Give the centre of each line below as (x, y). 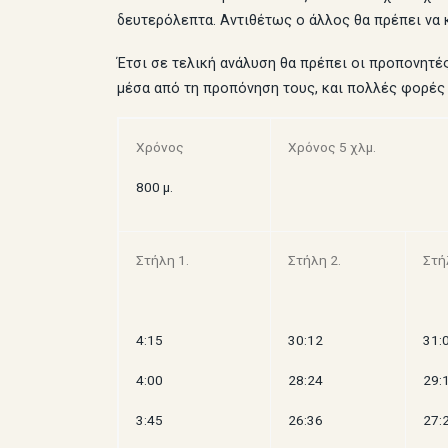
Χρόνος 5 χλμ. (332, 147)
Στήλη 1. (163, 260)
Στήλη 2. (315, 260)
